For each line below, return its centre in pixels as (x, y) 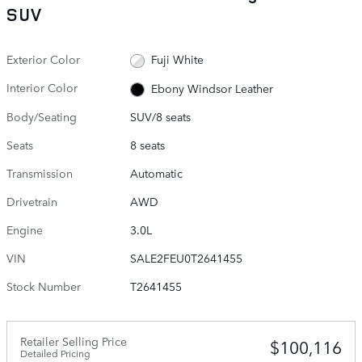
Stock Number (44, 286)
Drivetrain (32, 201)
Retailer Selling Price (74, 341)
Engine (25, 229)
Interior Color (42, 88)
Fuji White (177, 59)
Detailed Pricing (55, 353)
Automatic (157, 173)
